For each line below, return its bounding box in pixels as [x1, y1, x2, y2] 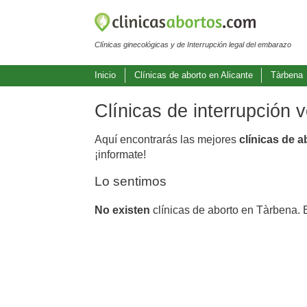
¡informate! [95, 148, 146, 160]
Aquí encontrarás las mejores [95, 133, 239, 145]
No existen [95, 204, 150, 216]
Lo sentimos [95, 173, 167, 188]
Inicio [95, 70, 116, 81]
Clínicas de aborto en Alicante [134, 70, 253, 81]
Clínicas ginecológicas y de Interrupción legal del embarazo [95, 40, 291, 49]
